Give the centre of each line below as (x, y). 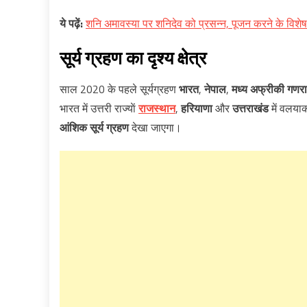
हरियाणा (197, 108)
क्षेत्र (192, 58)
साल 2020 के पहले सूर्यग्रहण (119, 89)
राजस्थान (157, 108)
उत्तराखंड (250, 108)
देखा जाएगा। (155, 127)
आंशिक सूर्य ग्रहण (94, 127)
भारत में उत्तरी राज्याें (99, 108)
